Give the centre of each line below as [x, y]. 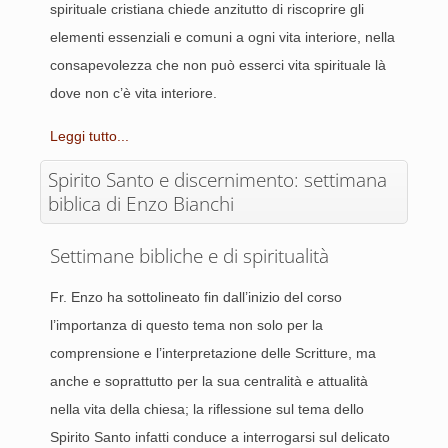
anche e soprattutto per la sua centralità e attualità [209, 381]
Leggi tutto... [89, 136]
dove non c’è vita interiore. [133, 93]
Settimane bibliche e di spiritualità [189, 256]
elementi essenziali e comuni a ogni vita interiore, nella [222, 37]
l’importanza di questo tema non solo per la [186, 325]
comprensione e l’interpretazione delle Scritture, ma [213, 353]
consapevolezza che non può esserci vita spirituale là [218, 65]
